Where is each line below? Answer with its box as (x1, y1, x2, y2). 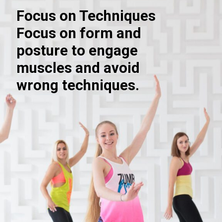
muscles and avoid (16, 59, 140, 77)
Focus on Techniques (16, 7, 156, 25)
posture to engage (16, 42, 138, 59)
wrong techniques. (16, 77, 139, 94)
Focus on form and (16, 25, 141, 42)
